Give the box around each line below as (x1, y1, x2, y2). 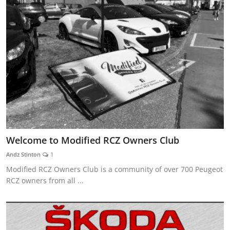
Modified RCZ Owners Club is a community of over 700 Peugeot (6, 164, 223, 174)
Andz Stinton (6, 150, 41, 158)
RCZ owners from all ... (6, 175, 84, 185)
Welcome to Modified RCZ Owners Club (6, 133, 179, 146)
